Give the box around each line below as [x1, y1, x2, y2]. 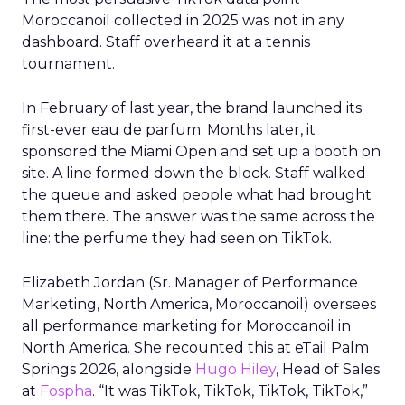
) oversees [304, 296, 376, 313]
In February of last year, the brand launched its [22, 99, 362, 117]
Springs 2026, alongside [22, 361, 195, 378]
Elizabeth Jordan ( [22, 274, 153, 291]
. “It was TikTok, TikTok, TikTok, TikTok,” [92, 382, 368, 400]
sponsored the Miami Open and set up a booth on [22, 143, 381, 160]
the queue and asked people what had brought [22, 186, 372, 203]
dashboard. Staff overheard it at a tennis [22, 33, 310, 51]
